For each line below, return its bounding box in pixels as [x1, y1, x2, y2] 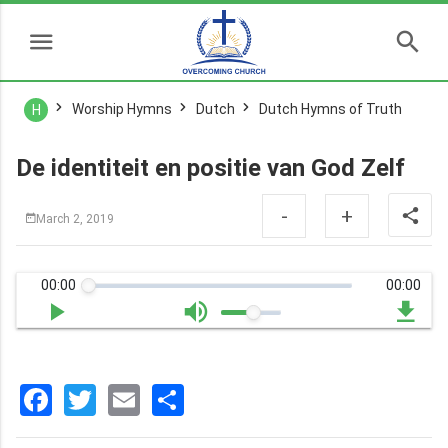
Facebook [52, 381, 185, 419]
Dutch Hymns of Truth [259, 101, 402, 117]
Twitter [96, 381, 195, 419]
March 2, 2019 [36, 211, 114, 226]
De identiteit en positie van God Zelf [16, 154, 405, 182]
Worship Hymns [72, 101, 172, 117]
